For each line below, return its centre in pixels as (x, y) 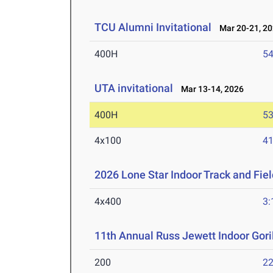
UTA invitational (134, 88)
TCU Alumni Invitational (153, 27)
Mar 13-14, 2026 (210, 89)
